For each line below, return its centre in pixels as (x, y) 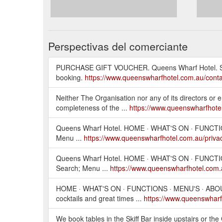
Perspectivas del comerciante (118, 46)
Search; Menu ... (83, 168)
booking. (70, 77)
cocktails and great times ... (100, 198)
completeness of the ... (93, 107)
